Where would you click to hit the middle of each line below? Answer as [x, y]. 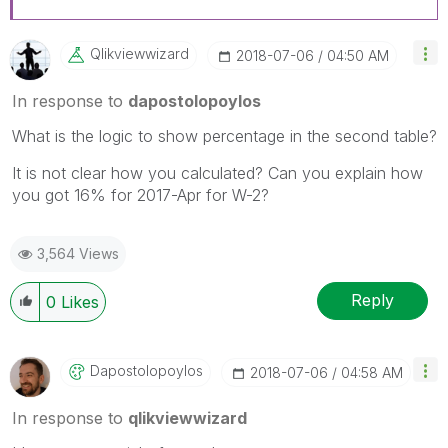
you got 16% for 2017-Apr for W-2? [140, 194]
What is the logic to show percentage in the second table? [224, 135]
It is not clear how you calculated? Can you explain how [217, 172]
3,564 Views [78, 253]
